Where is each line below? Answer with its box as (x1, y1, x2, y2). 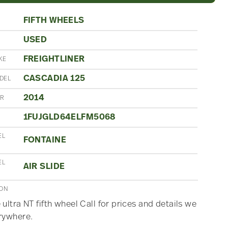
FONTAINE (23, 135, 67, 145)
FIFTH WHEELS (23, 16, 84, 25)
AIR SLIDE (23, 162, 65, 171)
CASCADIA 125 (23, 74, 85, 83)
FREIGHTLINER (23, 54, 85, 64)
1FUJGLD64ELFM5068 (23, 112, 116, 122)
